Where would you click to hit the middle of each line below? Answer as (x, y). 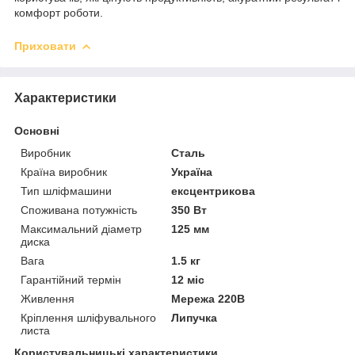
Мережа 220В (208, 298)
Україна (192, 172)
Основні (37, 130)
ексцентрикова (214, 191)
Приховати (45, 46)
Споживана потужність (79, 210)
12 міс (188, 279)
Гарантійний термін (71, 279)
